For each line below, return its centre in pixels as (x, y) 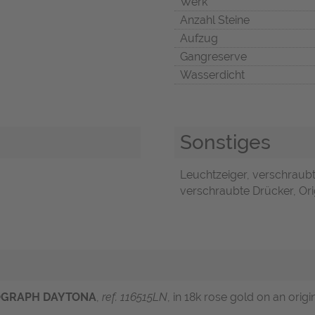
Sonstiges (225, 142)
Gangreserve (213, 57)
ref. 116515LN (135, 297)
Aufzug (199, 39)
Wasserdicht (212, 75)
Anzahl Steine (215, 20)
